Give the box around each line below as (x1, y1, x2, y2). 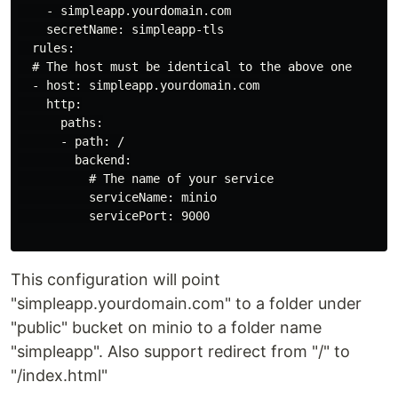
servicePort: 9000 (18, 208, 210, 223)
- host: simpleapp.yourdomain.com (18, 77, 259, 92)
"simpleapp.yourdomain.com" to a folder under (11, 293, 362, 313)
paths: (18, 115, 103, 130)
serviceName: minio (18, 189, 217, 204)
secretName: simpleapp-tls (18, 21, 224, 36)
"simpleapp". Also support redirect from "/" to (11, 341, 350, 361)
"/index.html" (11, 365, 107, 385)
